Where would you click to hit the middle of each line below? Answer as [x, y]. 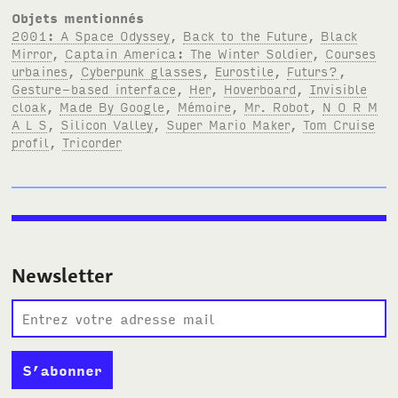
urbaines [40, 71]
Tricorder [92, 142]
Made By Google [112, 107]
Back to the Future [246, 36]
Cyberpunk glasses [142, 71]
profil [31, 142]
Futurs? [313, 71]
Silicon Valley [107, 124]
